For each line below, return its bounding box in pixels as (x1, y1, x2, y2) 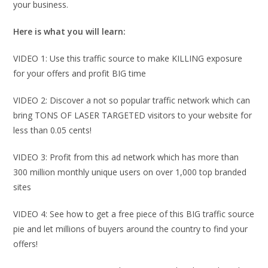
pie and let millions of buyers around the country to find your (13, 223, 248, 234)
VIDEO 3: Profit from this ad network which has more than (13, 151, 239, 163)
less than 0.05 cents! (13, 124, 92, 136)
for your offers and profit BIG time (13, 68, 147, 79)
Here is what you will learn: (13, 26, 126, 37)
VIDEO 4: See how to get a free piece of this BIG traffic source (13, 208, 255, 220)
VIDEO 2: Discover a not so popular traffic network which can (13, 95, 251, 106)
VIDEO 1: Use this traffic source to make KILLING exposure (13, 53, 243, 64)
